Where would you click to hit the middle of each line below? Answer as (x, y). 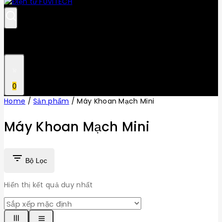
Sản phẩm (51, 101)
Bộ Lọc (36, 160)
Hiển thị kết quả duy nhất (49, 185)
